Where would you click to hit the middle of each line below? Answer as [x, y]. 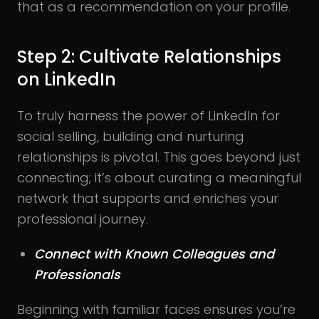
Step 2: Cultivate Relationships [149, 56]
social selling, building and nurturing [131, 136]
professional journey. [83, 219]
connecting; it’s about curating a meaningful [159, 177]
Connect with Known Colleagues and [154, 253]
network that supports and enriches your [148, 198]
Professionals [77, 274]
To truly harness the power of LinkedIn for [148, 115]
